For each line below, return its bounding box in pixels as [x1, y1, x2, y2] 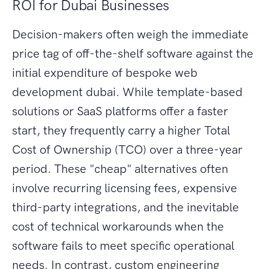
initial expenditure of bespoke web [12, 65, 198, 80]
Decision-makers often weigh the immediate [12, 27, 249, 42]
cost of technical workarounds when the [12, 219, 224, 234]
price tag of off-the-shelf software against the [12, 46, 253, 61]
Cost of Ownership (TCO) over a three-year [12, 142, 243, 157]
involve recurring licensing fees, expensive [12, 181, 237, 196]
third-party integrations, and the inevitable [12, 200, 239, 215]
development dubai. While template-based [12, 85, 243, 100]
